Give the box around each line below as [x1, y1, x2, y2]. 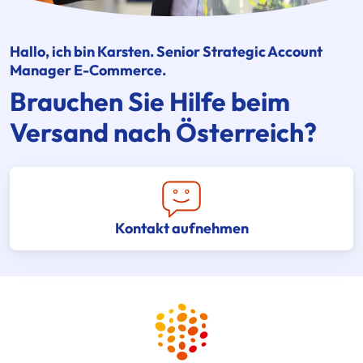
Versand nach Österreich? [10, 116, 317, 149]
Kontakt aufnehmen [114, 219, 249, 238]
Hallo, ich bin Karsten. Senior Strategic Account [10, 42, 322, 62]
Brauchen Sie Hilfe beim [10, 85, 290, 118]
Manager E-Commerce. [10, 61, 166, 80]
